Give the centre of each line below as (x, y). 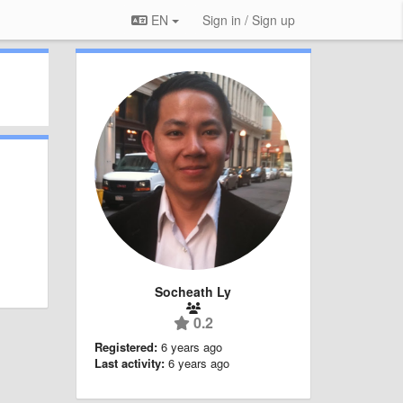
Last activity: (129, 363)
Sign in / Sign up (249, 20)
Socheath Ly (193, 291)
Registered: (125, 346)
